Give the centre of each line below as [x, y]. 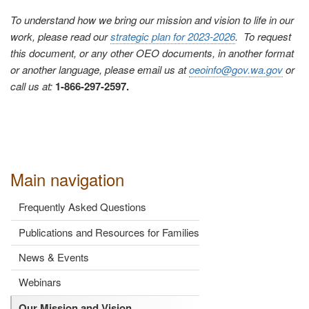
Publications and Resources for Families [109, 232]
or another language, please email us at [100, 70]
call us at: [33, 86]
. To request [263, 37]
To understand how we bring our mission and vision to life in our [152, 20]
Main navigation [67, 179]
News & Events [54, 257]
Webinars [40, 282]
